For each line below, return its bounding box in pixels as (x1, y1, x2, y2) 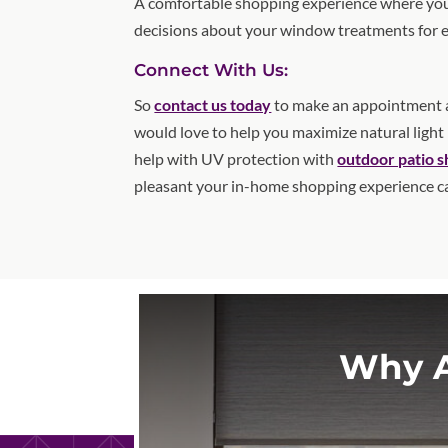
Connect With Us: (134, 59, 289, 80)
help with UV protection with (134, 148, 338, 168)
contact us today (154, 94, 272, 114)
